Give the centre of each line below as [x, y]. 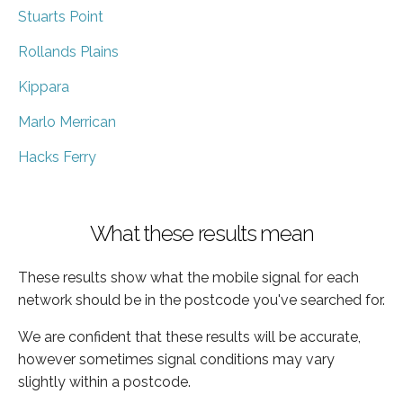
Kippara [44, 86]
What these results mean [201, 233]
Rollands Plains [68, 51]
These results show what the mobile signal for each [188, 277]
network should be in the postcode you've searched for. [201, 300]
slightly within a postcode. [104, 381]
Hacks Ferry [57, 157]
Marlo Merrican [67, 121]
